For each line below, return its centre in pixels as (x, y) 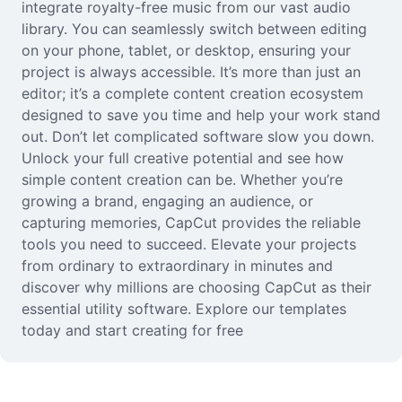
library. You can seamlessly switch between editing (194, 29)
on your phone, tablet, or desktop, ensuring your (186, 50)
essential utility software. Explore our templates (184, 309)
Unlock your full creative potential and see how (183, 158)
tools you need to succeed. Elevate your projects (189, 244)
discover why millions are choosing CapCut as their (197, 287)
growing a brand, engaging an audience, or (167, 201)
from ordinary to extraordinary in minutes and (177, 266)
